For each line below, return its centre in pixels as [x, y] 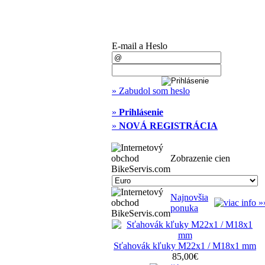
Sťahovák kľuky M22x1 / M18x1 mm [185, 246]
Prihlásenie [141, 112]
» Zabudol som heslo [151, 91]
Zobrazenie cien [200, 158]
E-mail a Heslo [140, 46]
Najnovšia [189, 197]
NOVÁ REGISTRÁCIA [168, 126]
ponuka [184, 208]
